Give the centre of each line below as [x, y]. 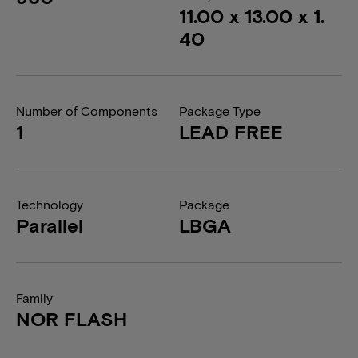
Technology [50, 204]
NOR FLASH [72, 318]
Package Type [220, 111]
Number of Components [87, 111]
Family [34, 298]
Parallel [50, 225]
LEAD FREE [231, 131]
